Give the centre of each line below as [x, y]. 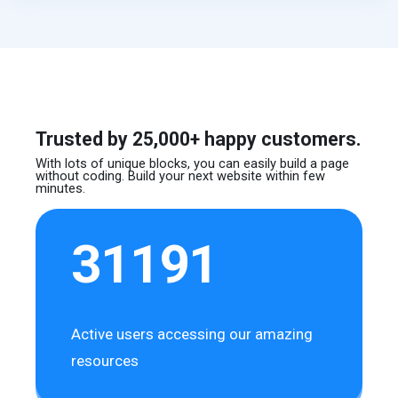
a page [330, 164]
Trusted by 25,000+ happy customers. [199, 139]
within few [296, 176]
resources [105, 361]
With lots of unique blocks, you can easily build [173, 164]
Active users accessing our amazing [192, 334]
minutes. [61, 189]
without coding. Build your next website [151, 176]
